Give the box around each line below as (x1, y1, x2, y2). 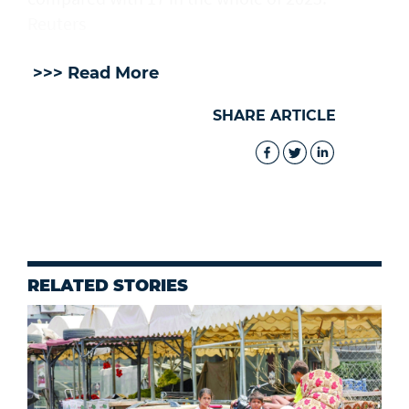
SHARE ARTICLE (213, 107, 336, 125)
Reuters (27, 12, 86, 36)
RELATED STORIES (27, 276, 188, 297)
